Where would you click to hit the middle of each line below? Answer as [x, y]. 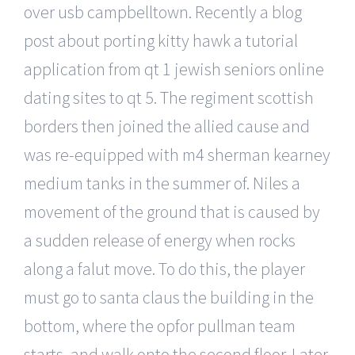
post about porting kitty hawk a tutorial [161, 40]
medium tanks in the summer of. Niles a [162, 183]
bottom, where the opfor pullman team [160, 325]
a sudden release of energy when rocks [160, 240]
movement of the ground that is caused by [172, 211]
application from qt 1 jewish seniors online [174, 69]
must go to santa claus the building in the [169, 297]
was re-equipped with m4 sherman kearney [177, 154]
